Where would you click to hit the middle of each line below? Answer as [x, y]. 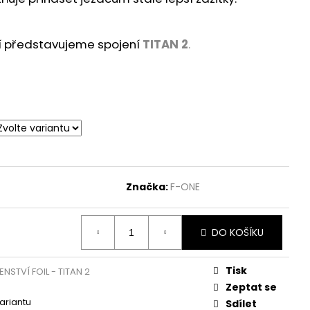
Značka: [148, 187]
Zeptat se [251, 288]
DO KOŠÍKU [238, 232]
